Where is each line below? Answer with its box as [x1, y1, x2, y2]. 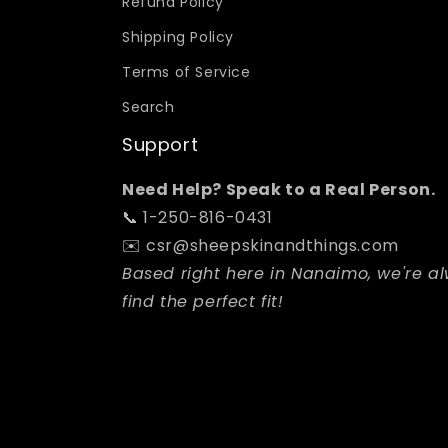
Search [122, 97, 175, 117]
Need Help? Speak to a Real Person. [122, 178, 436, 201]
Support [122, 132, 199, 157]
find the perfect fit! [122, 290, 284, 313]
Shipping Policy [122, 27, 234, 47]
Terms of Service [122, 62, 251, 82]
